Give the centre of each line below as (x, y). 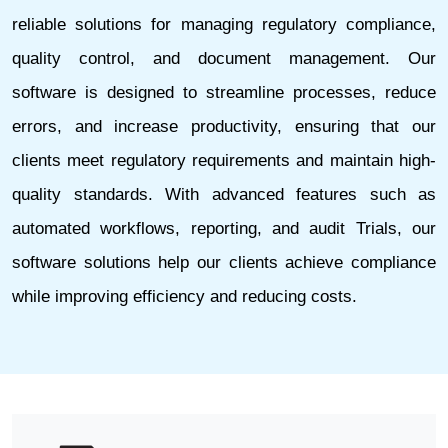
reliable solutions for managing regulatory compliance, (224, 24)
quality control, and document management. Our (224, 58)
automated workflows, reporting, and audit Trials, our (224, 228)
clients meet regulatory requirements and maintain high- (224, 160)
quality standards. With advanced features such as (224, 194)
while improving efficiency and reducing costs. (184, 296)
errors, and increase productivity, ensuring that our (224, 126)
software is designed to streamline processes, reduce (224, 92)
